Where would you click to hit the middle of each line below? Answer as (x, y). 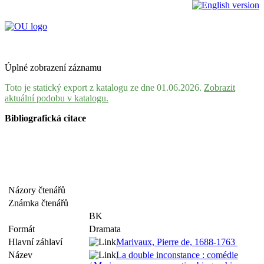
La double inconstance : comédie (177, 255)
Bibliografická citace (45, 118)
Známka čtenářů (41, 203)
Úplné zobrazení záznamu (53, 67)
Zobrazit (220, 88)
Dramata (105, 229)
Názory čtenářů (39, 190)
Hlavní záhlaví (38, 242)
